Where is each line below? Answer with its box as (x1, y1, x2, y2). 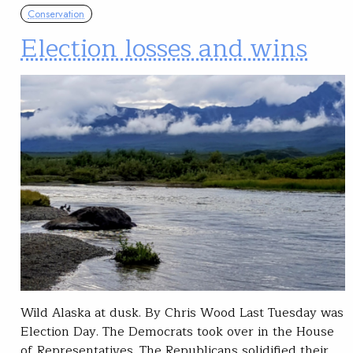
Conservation (28, 6, 85, 22)
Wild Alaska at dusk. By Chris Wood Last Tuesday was (20, 303, 344, 324)
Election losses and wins (20, 27, 307, 69)
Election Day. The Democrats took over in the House (20, 321, 334, 343)
